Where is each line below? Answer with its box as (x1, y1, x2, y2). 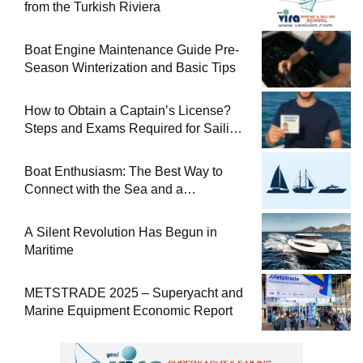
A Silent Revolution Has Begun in (24, 225, 217, 240)
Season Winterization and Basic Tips (24, 61, 236, 75)
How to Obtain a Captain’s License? (24, 104, 231, 118)
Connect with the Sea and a (24, 182, 183, 197)
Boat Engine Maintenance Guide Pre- (24, 43, 239, 58)
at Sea (24, 139, 62, 154)
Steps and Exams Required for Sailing (24, 122, 244, 136)
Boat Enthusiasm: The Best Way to (24, 164, 223, 179)
